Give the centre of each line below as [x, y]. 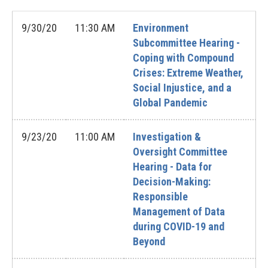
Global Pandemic [170, 103]
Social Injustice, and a [182, 88]
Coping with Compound [183, 58]
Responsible [160, 197]
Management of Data [179, 211]
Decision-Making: [172, 182]
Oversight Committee [180, 152]
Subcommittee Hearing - [186, 43]
